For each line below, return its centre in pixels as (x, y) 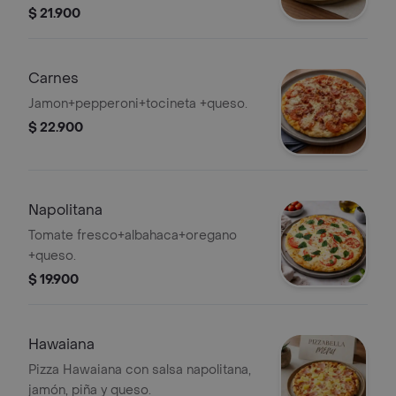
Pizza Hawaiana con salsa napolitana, (140, 370)
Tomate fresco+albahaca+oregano (133, 236)
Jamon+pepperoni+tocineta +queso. (138, 104)
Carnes (53, 78)
